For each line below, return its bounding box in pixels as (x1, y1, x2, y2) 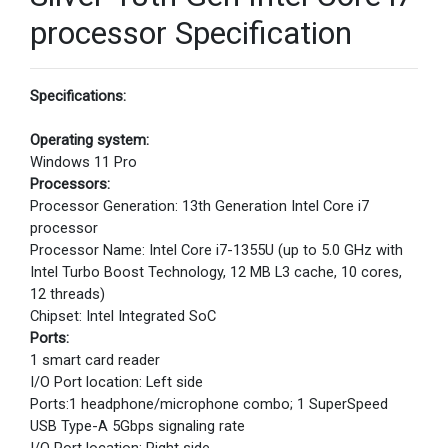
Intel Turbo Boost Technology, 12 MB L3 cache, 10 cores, (30, 263, 402, 281)
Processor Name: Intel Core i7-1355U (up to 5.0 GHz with (30, 241, 403, 259)
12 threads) (30, 285, 105, 303)
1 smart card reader (30, 351, 160, 369)
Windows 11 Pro (30, 153, 137, 171)
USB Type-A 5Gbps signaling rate (30, 417, 245, 435)
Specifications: (30, 87, 126, 105)
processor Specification (30, 14, 352, 52)
